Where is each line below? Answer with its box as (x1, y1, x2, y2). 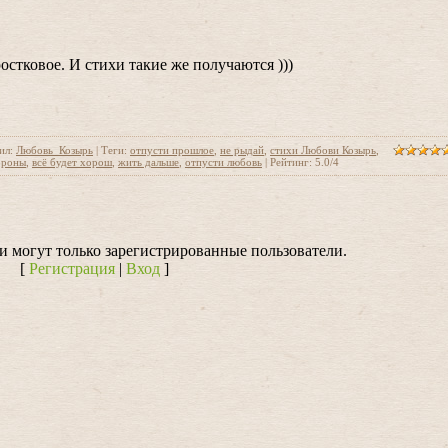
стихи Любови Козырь (270, 144, 376, 156)
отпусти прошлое (130, 144, 214, 156)
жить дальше (118, 156, 179, 168)
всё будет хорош (32, 156, 112, 168)
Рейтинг (270, 156, 309, 168)
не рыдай (220, 144, 264, 156)
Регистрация (28, 260, 115, 277)
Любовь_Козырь (16, 144, 93, 156)
